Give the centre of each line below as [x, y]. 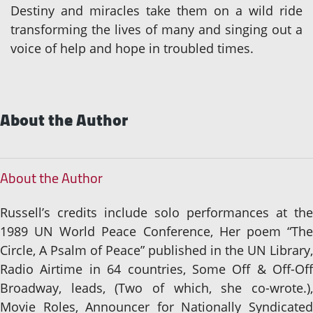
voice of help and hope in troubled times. [132, 49]
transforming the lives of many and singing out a [156, 30]
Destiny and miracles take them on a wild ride [156, 11]
